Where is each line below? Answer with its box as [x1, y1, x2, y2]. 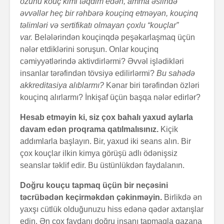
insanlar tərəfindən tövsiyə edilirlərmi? [20, 69, 156, 78]
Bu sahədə [156, 69, 195, 78]
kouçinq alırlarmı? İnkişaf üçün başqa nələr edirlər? [20, 93, 200, 102]
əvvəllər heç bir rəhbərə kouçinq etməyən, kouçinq [20, 9, 198, 18]
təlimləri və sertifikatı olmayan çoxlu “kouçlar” [20, 21, 178, 30]
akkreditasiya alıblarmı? [20, 81, 106, 90]
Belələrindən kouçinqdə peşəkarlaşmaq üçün [34, 33, 195, 42]
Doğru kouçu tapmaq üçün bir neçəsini [20, 181, 168, 190]
